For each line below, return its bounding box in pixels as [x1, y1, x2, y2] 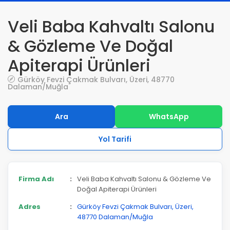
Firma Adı [18, 174, 54, 184]
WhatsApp [148, 111, 189, 122]
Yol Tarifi [99, 134, 131, 144]
